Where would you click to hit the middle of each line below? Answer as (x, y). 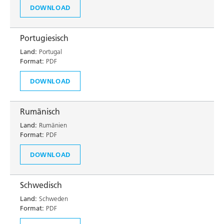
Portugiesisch (44, 38)
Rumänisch (40, 111)
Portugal (49, 51)
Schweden (52, 198)
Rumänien (52, 125)
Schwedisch (41, 185)
